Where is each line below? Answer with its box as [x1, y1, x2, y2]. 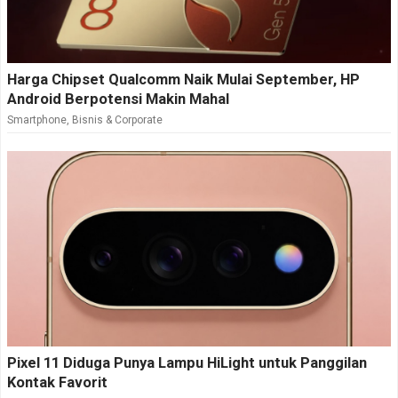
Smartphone [7, 114, 67, 127]
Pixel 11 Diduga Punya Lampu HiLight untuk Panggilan [7, 354, 367, 372]
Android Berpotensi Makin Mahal [7, 91, 229, 108]
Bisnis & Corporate [72, 114, 163, 127]
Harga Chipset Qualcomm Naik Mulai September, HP [7, 71, 360, 89]
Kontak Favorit [7, 374, 107, 392]
